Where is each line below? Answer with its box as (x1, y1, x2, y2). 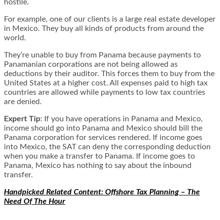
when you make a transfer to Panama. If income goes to (4, 152, 195, 161)
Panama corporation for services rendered (4, 134, 149, 142)
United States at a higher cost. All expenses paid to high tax (4, 79, 208, 87)
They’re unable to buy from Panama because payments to (4, 51, 201, 59)
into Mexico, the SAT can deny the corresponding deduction (4, 143, 211, 151)
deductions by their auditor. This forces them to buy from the (4, 70, 215, 78)
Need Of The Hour (4, 197, 65, 206)
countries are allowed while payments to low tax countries (4, 88, 205, 97)
